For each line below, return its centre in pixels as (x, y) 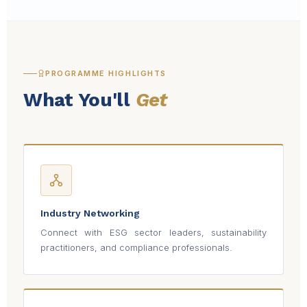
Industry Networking (90, 213)
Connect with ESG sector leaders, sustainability (153, 233)
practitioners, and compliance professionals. (136, 248)
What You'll (79, 100)
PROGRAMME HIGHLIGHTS (106, 74)
